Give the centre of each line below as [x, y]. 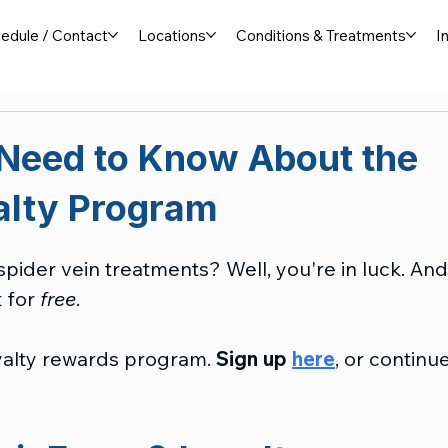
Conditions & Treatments [320, 35]
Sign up [254, 358]
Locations [171, 35]
